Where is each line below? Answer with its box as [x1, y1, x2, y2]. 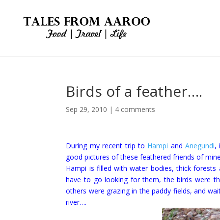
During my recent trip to [66, 141, 148, 150]
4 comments [115, 105, 156, 114]
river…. [66, 197, 89, 207]
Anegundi [185, 141, 215, 150]
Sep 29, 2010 [66, 105, 108, 114]
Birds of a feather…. [66, 81, 203, 101]
